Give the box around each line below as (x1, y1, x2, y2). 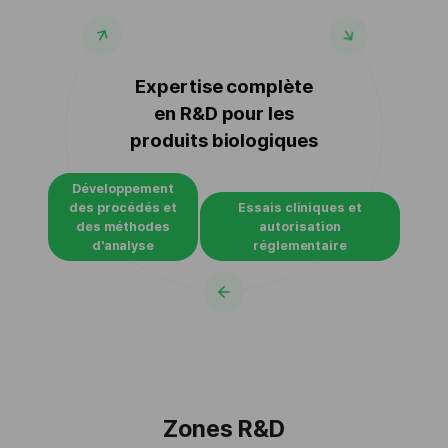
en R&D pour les (153, 101, 295, 125)
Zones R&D (162, 414, 286, 443)
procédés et (97, 199, 177, 215)
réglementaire (252, 237, 348, 253)
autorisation (259, 218, 341, 234)
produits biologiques (130, 128, 318, 152)
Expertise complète (134, 74, 314, 98)
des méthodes (75, 218, 171, 234)
